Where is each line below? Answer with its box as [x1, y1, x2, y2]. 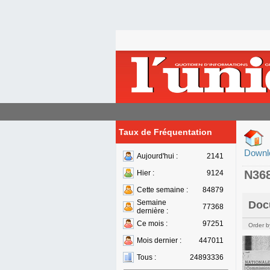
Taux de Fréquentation [119, 127, 212, 137]
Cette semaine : [137, 186, 188, 194]
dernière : [137, 207, 168, 215]
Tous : [137, 253, 156, 262]
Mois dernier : [137, 236, 181, 245]
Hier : [137, 169, 154, 177]
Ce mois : [137, 219, 168, 228]
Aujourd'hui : [137, 152, 178, 160]
